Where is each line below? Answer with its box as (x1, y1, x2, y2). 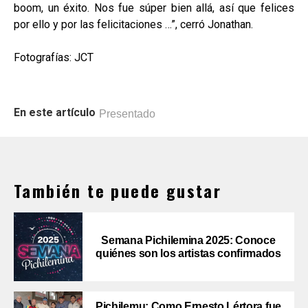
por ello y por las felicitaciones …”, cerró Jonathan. (14, 18, 253, 31)
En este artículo (14, 106, 96, 119)
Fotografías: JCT (14, 51, 93, 64)
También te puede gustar (14, 178, 222, 203)
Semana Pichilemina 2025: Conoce (101, 234, 276, 246)
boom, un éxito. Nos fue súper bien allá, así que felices (14, 1, 294, 14)
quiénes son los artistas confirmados (96, 247, 281, 259)
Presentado (99, 108, 155, 120)
